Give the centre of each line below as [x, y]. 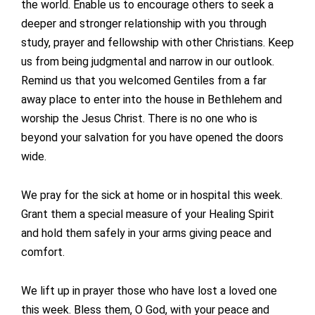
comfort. [43, 252]
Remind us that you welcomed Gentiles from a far [144, 81]
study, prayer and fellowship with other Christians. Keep [157, 43]
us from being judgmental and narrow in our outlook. [148, 62]
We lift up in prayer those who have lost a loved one [149, 291]
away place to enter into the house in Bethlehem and [152, 100]
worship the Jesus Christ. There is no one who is [139, 119]
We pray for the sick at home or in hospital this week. [152, 195]
